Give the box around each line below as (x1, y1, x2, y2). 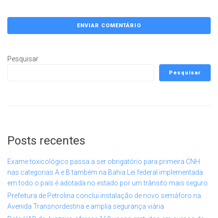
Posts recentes (7, 134, 85, 148)
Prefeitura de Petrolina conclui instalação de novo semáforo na (7, 192, 201, 200)
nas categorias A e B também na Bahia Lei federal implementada (7, 168, 203, 177)
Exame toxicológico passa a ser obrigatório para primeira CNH (7, 158, 200, 166)
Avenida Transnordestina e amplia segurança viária (7, 202, 164, 211)
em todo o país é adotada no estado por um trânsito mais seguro (7, 179, 208, 187)
